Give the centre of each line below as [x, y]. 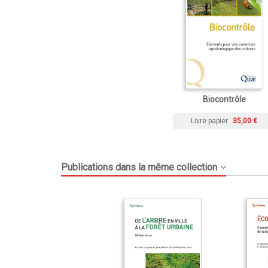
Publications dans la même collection [139, 167]
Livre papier [209, 121]
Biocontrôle [224, 99]
